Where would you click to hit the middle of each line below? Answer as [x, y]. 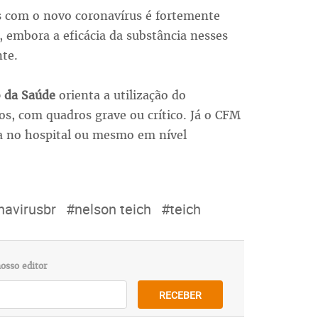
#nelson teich [108, 209]
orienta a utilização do [120, 95]
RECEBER [180, 295]
